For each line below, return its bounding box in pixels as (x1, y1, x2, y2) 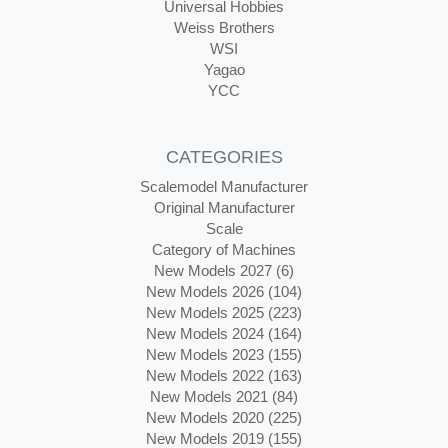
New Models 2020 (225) (146, 409, 302, 426)
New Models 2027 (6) (154, 262, 294, 279)
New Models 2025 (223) (146, 304, 302, 321)
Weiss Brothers (173, 19, 275, 36)
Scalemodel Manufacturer (140, 178, 308, 195)
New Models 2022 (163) (146, 367, 302, 384)
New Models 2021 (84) (150, 388, 298, 405)
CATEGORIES (165, 147, 283, 167)
